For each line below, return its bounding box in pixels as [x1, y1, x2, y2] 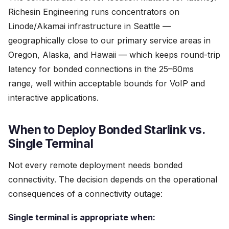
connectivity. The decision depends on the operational [8, 174, 217, 185]
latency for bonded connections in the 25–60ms [8, 64, 194, 74]
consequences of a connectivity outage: [8, 189, 163, 199]
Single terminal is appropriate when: [8, 212, 155, 222]
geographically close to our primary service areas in [8, 35, 211, 45]
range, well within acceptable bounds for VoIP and [8, 78, 205, 88]
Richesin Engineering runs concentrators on [8, 7, 179, 17]
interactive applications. [8, 93, 99, 103]
